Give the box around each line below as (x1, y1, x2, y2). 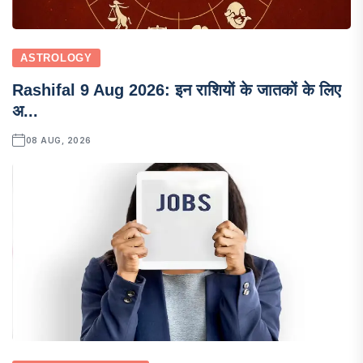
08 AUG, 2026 (25, 135, 92, 145)
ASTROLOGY (20, 51, 93, 64)
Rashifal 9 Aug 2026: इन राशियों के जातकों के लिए (12, 80, 341, 99)
